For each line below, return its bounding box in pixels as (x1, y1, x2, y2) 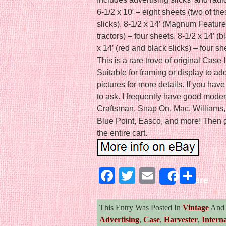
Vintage (183, 203, 209, 212)
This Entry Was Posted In (99, 203, 183, 212)
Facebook (115, 166, 187, 185)
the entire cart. (97, 128, 147, 137)
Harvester (164, 215, 198, 224)
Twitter (135, 166, 183, 185)
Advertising (99, 215, 139, 224)
